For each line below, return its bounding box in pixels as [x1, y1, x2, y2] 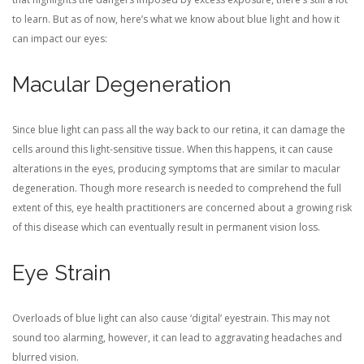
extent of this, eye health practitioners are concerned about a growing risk [12, 201, 352, 214]
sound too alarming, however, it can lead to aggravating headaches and [12, 331, 342, 344]
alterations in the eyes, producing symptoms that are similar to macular [12, 162, 340, 175]
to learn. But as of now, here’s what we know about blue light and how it [12, 12, 340, 26]
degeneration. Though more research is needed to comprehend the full [12, 181, 341, 195]
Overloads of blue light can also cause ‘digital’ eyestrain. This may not [12, 311, 330, 325]
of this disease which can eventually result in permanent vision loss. [12, 220, 320, 234]
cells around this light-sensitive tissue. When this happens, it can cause [12, 142, 333, 156]
